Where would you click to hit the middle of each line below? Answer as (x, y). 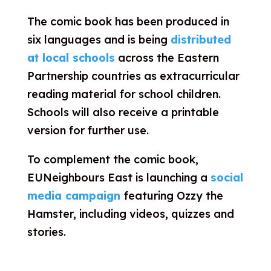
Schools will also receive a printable (123, 112)
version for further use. (88, 130)
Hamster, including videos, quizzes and (130, 214)
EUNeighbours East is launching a (119, 178)
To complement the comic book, (113, 159)
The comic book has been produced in (128, 21)
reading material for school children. (124, 94)
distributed (201, 40)
